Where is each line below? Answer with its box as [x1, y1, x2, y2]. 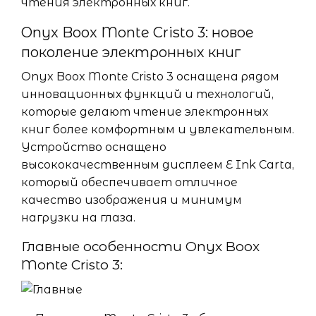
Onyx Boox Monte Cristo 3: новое [21, 24, 254, 41]
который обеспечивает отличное [21, 176, 238, 189]
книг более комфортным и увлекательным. [21, 123, 294, 136]
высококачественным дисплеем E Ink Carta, [21, 158, 294, 171]
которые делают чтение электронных [21, 105, 268, 119]
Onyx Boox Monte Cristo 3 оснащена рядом [21, 70, 279, 83]
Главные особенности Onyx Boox [21, 238, 260, 255]
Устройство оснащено [21, 140, 166, 154]
